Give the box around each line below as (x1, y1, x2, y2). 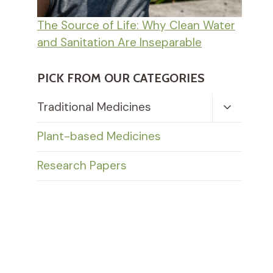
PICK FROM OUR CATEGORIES (37, 70, 205, 85)
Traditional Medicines (37, 99, 152, 115)
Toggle (220, 98, 257, 113)
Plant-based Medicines (37, 129, 161, 144)
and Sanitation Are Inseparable (37, 35, 202, 51)
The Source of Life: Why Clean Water (37, 18, 236, 34)
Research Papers (37, 158, 127, 174)
